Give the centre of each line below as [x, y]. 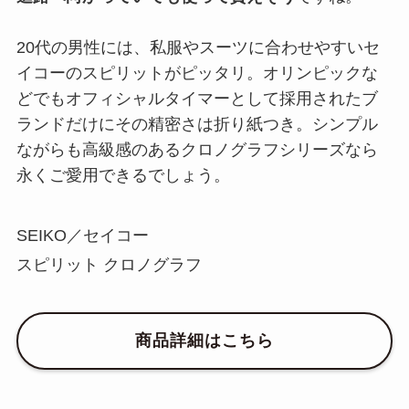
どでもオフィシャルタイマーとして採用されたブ [197, 99]
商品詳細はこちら [204, 341]
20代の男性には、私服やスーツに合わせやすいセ [198, 48]
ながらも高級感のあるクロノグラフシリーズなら [197, 150]
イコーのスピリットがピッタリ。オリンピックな [197, 73]
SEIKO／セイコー [82, 236]
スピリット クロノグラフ [109, 265]
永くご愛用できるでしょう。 [123, 176]
